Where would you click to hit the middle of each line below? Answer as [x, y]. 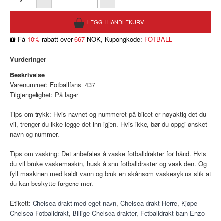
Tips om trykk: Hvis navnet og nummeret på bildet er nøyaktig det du [108, 114]
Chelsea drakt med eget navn [74, 203]
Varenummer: [29, 85]
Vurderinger [28, 59]
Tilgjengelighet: [31, 95]
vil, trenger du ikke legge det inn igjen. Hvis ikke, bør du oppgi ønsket [109, 124]
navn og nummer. [35, 134]
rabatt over [57, 39]
